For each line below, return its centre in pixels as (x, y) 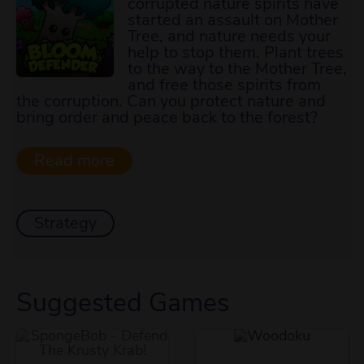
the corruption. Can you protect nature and (171, 101)
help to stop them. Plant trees (236, 52)
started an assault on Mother (233, 20)
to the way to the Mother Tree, (237, 69)
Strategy (65, 223)
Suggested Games (123, 303)
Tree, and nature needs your (229, 36)
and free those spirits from (224, 85)
